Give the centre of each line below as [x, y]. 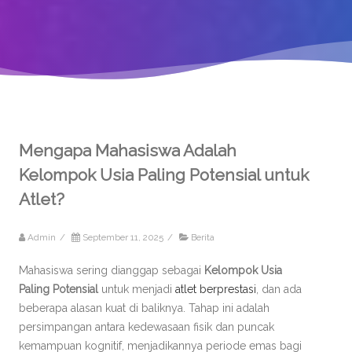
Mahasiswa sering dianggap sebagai [112, 270]
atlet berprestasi [216, 289]
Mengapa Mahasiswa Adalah [128, 150]
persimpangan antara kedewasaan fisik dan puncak [147, 327]
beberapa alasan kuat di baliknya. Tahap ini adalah [144, 308]
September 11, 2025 [123, 237]
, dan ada [279, 289]
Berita [203, 237]
